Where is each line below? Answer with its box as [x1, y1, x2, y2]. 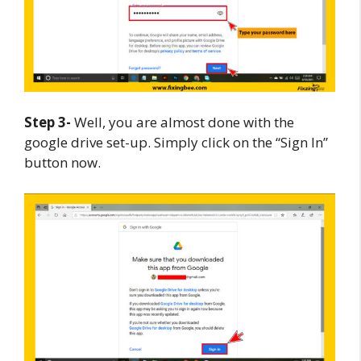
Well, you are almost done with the [71, 113, 294, 132]
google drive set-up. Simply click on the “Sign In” [24, 133, 328, 152]
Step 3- [24, 113, 71, 132]
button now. [24, 153, 101, 172]
